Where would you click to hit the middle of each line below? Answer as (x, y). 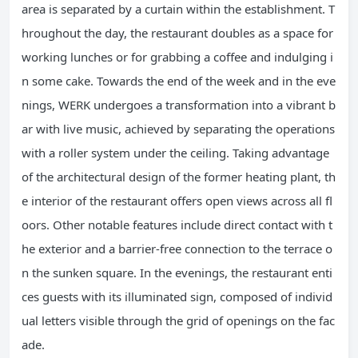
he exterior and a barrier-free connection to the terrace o (177, 249)
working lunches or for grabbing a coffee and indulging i (177, 57)
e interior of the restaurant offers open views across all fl (177, 201)
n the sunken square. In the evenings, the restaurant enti (177, 273)
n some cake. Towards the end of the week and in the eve (179, 81)
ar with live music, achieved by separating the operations (178, 129)
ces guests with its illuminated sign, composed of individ (177, 297)
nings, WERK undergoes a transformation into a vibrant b (179, 105)
